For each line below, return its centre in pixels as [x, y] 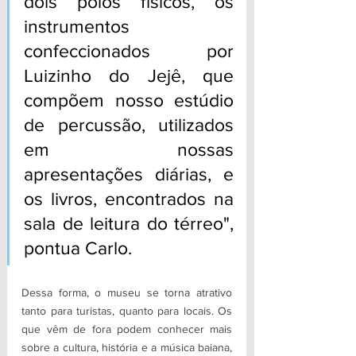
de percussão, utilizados [129, 125]
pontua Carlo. [78, 248]
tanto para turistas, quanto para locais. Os [127, 311]
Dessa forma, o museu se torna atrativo [127, 293]
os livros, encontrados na [129, 199]
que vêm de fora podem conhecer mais [127, 329]
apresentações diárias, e [129, 174]
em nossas [129, 150]
